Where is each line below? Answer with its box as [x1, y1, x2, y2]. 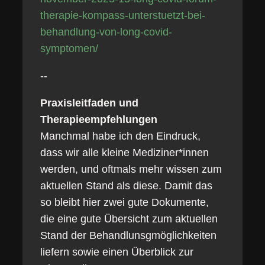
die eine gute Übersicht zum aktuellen [40, 213, 218, 225]
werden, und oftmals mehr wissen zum [40, 163, 222, 175]
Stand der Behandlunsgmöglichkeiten [40, 230, 216, 241]
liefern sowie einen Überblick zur [40, 246, 193, 258]
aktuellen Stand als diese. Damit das [40, 180, 212, 192]
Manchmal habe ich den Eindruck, [40, 130, 201, 142]
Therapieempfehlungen [40, 114, 157, 125]
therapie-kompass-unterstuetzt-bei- [40, 9, 205, 21]
